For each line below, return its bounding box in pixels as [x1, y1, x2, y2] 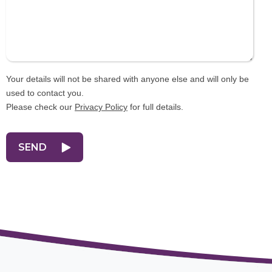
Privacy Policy [75, 101, 127, 112]
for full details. [127, 101, 183, 112]
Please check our [6, 101, 75, 112]
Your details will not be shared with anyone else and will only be [6, 73, 249, 84]
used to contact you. [6, 87, 84, 98]
